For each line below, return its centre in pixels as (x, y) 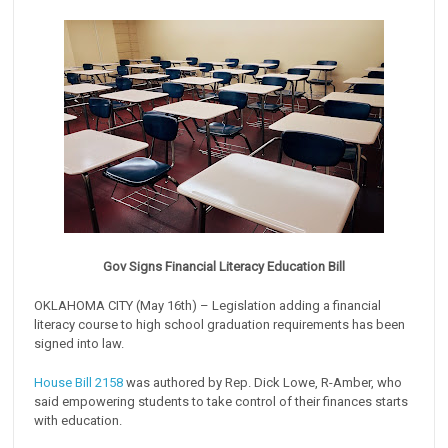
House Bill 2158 (79, 382)
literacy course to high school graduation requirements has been (220, 325)
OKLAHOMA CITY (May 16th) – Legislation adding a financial (208, 306)
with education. (78, 420)
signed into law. (79, 344)
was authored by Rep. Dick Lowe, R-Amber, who (263, 382)
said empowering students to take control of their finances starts (221, 401)
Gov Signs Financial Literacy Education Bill (224, 267)
